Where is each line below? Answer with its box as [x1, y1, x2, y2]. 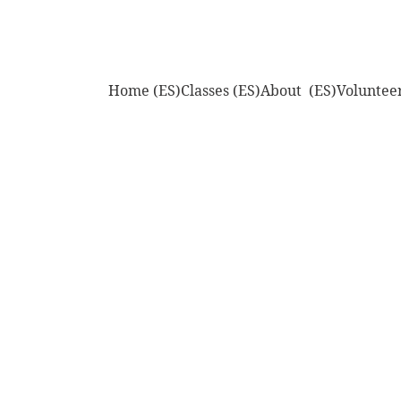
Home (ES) [108, 81, 181, 100]
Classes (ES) [181, 81, 260, 100]
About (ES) [260, 81, 337, 100]
